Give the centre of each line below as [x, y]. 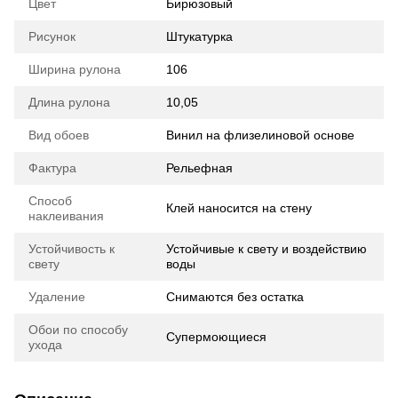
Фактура [52, 168]
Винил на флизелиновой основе [260, 135]
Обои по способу [78, 330]
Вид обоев [59, 135]
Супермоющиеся [216, 337]
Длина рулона [69, 102]
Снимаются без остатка [235, 297]
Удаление [57, 297]
